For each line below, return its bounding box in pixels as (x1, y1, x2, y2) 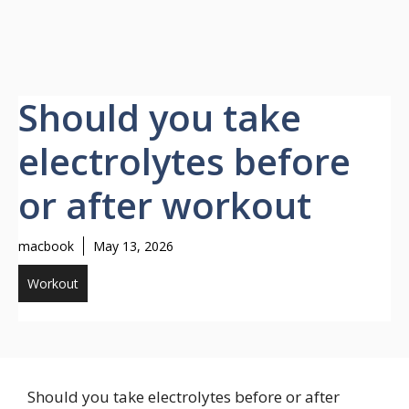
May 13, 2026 (93, 237, 173, 255)
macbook (18, 237, 74, 255)
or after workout (18, 180, 311, 230)
